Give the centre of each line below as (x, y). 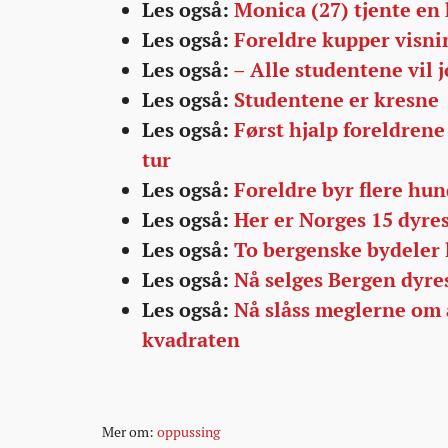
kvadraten (191, 340)
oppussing (188, 432)
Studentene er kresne (336, 100)
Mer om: (129, 432)
